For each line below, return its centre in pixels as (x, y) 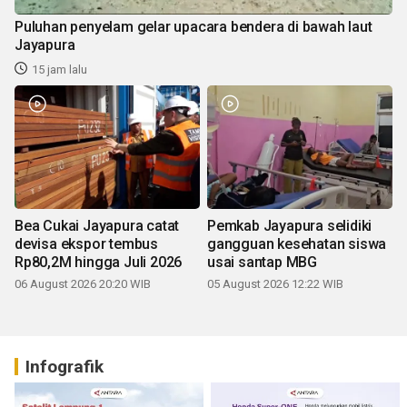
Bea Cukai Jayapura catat (97, 226)
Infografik (65, 367)
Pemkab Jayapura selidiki (290, 226)
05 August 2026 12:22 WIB (275, 284)
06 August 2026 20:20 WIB (83, 284)
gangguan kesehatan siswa (297, 244)
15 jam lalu (60, 70)
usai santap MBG (262, 263)
